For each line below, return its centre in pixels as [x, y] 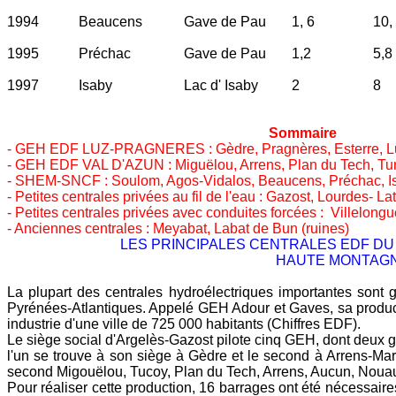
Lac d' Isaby [221, 85]
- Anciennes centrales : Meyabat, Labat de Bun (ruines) [178, 228]
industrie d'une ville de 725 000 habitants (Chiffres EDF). [184, 324]
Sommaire [303, 133]
